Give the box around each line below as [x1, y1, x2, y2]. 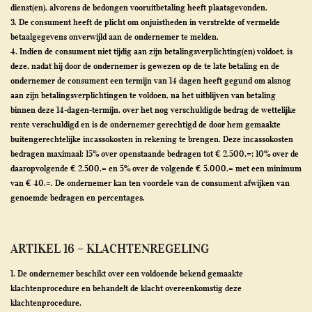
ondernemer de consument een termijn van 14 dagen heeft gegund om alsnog [10, 75, 291, 86]
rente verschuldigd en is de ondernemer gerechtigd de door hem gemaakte [10, 119, 281, 130]
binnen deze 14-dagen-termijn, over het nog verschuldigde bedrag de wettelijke [10, 104, 296, 115]
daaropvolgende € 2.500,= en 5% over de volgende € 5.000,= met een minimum [10, 163, 302, 173]
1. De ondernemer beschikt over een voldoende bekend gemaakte [10, 268, 243, 279]
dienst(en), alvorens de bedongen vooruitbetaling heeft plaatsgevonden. [10, 2, 267, 13]
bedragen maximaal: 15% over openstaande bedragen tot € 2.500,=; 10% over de [10, 148, 299, 159]
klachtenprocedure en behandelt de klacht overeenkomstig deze [10, 283, 242, 293]
